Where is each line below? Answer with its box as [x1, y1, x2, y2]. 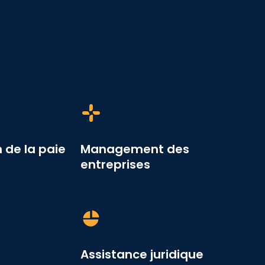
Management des [80, 141, 189, 158]
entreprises [80, 156, 150, 173]
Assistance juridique [80, 246, 203, 263]
